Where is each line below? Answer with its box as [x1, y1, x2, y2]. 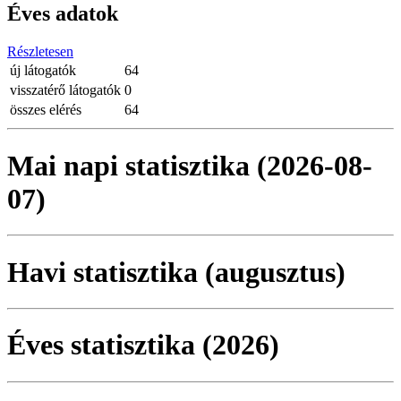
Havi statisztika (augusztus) [7, 255, 346, 288]
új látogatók [10, 63, 76, 79]
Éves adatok [7, 2, 118, 26]
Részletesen [7, 44, 73, 60]
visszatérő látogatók [10, 82, 121, 98]
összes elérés [10, 102, 81, 118]
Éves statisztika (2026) [7, 328, 279, 362]
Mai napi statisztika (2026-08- [7, 149, 372, 182]
